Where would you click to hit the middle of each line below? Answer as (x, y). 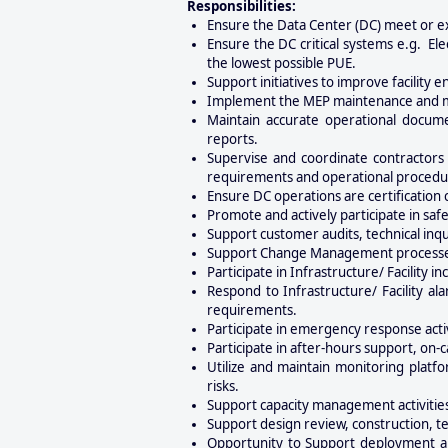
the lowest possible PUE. (281, 63)
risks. (223, 386)
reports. (232, 139)
